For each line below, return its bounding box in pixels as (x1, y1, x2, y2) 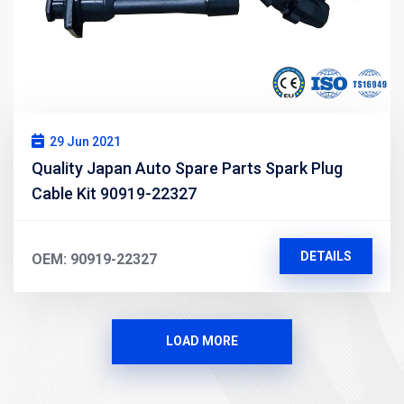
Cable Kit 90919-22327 (32, 183, 197, 203)
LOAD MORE (166, 333, 238, 348)
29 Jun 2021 (50, 133, 121, 149)
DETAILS (299, 248, 352, 263)
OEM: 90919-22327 (32, 250, 157, 268)
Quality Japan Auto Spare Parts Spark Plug (32, 158, 343, 178)
